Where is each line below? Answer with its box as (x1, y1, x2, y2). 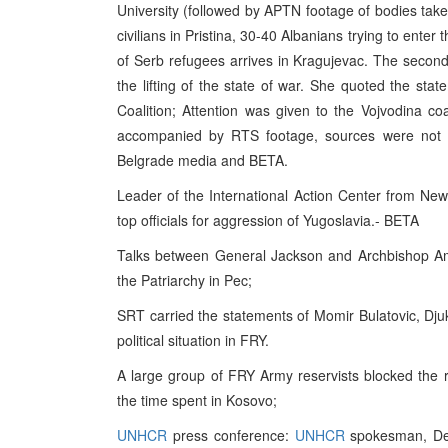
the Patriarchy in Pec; (117, 270, 252, 290)
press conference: (167, 425, 295, 445)
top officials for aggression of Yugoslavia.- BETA (117, 210, 419, 230)
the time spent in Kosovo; (117, 390, 277, 410)
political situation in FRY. (117, 330, 269, 350)
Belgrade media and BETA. (117, 150, 288, 170)
